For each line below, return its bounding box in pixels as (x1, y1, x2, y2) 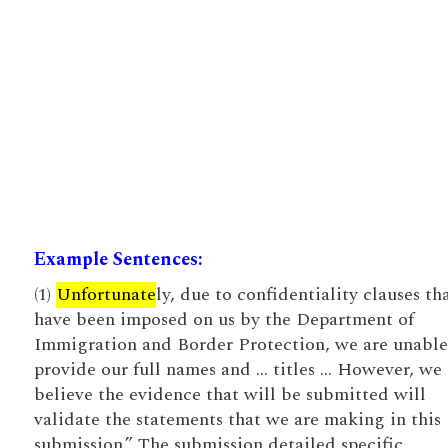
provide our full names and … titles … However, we (33, 356, 442, 383)
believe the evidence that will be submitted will (33, 381, 426, 408)
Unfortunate (55, 281, 156, 308)
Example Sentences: (33, 246, 203, 273)
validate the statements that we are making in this (33, 406, 441, 433)
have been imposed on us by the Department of (33, 306, 414, 333)
